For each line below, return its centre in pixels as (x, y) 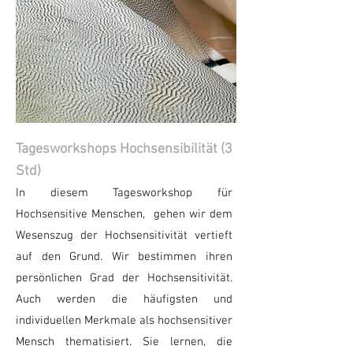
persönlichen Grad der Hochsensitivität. (124, 278)
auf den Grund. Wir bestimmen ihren (124, 257)
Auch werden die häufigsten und (124, 299)
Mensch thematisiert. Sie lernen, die (124, 342)
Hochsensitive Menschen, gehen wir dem (124, 214)
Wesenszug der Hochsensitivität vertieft (124, 236)
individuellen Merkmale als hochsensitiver (124, 321)
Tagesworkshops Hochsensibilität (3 (124, 149)
